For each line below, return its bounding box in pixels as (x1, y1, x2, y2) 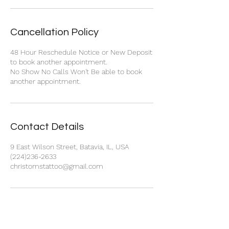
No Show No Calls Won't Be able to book (10, 67, 142, 76)
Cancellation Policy (10, 27, 99, 37)
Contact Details (10, 121, 84, 132)
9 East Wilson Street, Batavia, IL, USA (10, 142, 129, 151)
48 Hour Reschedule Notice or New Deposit (10, 48, 152, 56)
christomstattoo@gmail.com (10, 162, 103, 170)
